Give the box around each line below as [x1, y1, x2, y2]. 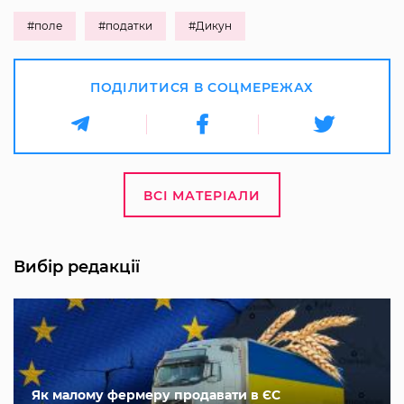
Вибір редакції [14, 256, 140, 277]
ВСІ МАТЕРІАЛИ [143, 187, 261, 204]
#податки [98, 18, 152, 32]
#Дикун [188, 18, 232, 32]
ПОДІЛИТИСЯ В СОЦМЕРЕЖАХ [89, 78, 315, 96]
